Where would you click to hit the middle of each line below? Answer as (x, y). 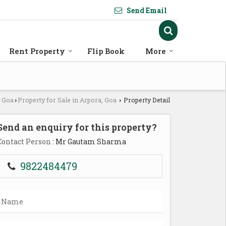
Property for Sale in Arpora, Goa (67, 100)
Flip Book (106, 51)
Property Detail (146, 100)
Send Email (147, 10)
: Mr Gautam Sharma (89, 142)
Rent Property (37, 51)
